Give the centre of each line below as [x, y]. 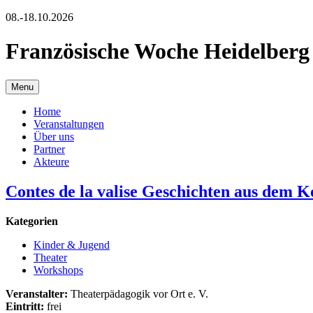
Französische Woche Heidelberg [158, 51]
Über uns [54, 136]
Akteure [51, 161]
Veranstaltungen [69, 124]
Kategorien [32, 221]
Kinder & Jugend [72, 245]
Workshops [58, 270]
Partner [49, 149]
